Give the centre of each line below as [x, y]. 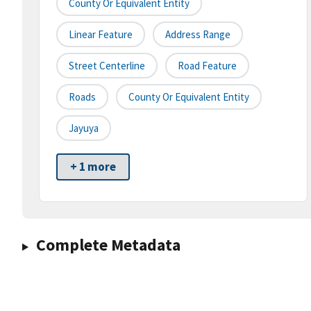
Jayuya [84, 128]
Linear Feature [101, 35]
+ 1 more [93, 167]
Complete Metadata [108, 245]
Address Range [198, 35]
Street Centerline [107, 66]
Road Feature [207, 66]
